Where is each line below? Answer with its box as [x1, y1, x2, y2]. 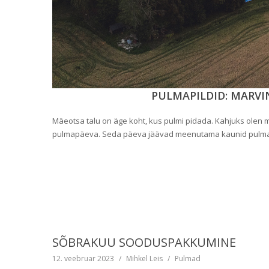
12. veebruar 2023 [52, 253, 114, 264]
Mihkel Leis [126, 253, 163, 264]
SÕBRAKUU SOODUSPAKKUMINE [52, 234, 236, 251]
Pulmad [175, 253, 201, 264]
